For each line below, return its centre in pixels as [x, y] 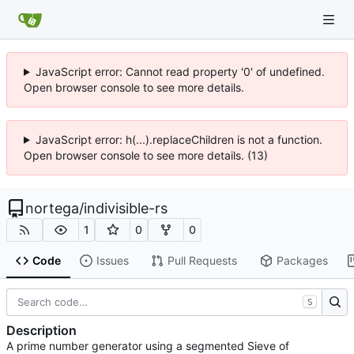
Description [41, 331]
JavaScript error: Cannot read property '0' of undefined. [180, 72]
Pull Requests [202, 261]
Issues [112, 261]
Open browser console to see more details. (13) [146, 155]
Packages [302, 261]
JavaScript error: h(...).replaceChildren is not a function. [179, 139]
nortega [52, 208]
